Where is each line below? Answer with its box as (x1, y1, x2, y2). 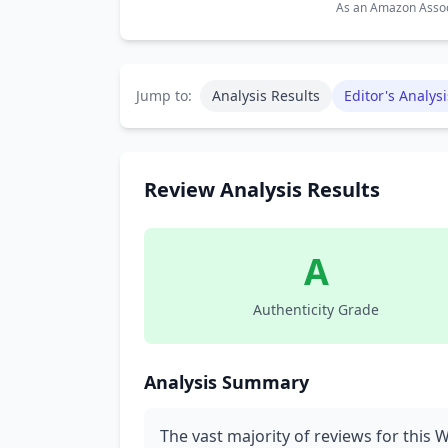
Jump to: (136, 86, 192, 105)
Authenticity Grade (253, 300, 379, 319)
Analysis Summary (144, 370, 309, 394)
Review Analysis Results (144, 176, 380, 203)
